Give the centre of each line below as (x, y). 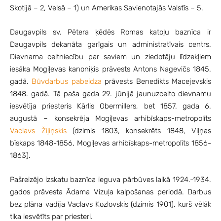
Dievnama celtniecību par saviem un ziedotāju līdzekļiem (110, 56)
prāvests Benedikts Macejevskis (156, 81)
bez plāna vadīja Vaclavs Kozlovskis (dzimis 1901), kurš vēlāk (110, 204)
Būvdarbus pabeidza (67, 81)
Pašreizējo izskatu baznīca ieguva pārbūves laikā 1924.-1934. (110, 179)
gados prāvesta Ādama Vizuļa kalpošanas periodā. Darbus (110, 192)
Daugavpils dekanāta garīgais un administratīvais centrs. (110, 44)
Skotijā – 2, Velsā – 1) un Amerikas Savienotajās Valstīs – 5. (107, 8)
